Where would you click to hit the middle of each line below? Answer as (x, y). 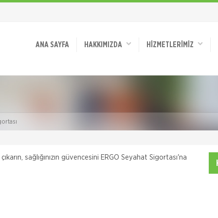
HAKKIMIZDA (105, 45)
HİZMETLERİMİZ (172, 45)
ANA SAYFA (52, 45)
